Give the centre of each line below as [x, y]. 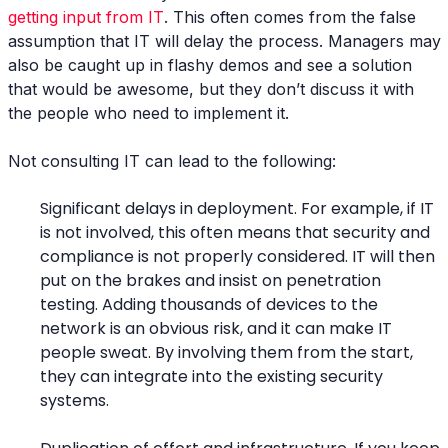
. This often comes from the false [290, 16]
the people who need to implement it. [148, 112]
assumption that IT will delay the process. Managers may [224, 40]
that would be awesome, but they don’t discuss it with [211, 88]
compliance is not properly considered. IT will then [237, 256]
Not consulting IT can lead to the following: [172, 160]
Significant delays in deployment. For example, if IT [237, 208]
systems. [74, 400]
